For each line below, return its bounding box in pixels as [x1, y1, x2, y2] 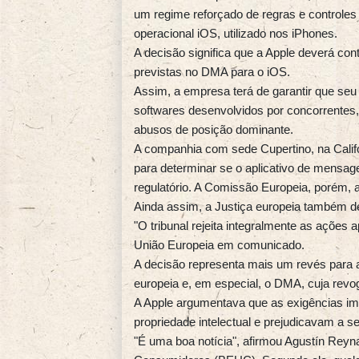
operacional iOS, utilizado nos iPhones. [134, 26, 337, 41]
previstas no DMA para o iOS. [134, 65, 290, 79]
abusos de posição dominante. [134, 123, 293, 137]
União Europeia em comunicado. [134, 238, 305, 252]
